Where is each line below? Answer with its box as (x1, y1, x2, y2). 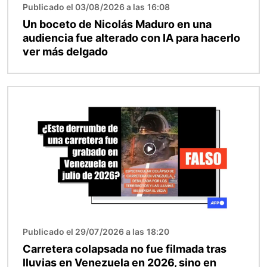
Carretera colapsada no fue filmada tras (23, 242, 226, 255)
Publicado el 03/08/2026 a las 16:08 (23, 1, 170, 12)
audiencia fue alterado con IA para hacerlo (23, 31, 240, 44)
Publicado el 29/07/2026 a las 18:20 (23, 226, 169, 237)
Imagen (8, 87, 42, 100)
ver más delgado (23, 45, 108, 58)
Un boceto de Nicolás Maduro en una (23, 17, 212, 30)
